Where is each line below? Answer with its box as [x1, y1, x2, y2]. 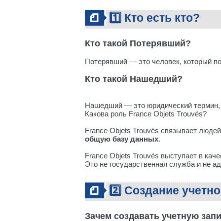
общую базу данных [85, 135, 158, 143]
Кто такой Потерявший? [85, 38, 191, 48]
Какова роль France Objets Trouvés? [85, 110, 207, 118]
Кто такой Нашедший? [85, 74, 183, 84]
